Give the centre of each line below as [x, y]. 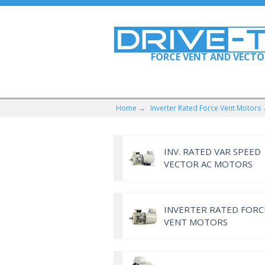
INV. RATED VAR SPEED [212, 151]
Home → [131, 108]
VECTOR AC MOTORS [208, 164]
